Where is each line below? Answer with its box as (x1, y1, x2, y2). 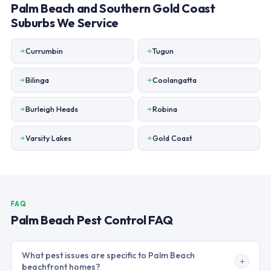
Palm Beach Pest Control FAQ (10, 212, 173, 227)
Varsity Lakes (25, 133, 71, 143)
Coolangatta (152, 75, 197, 85)
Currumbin (25, 46, 63, 56)
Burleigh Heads (25, 104, 78, 114)
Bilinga (25, 75, 49, 85)
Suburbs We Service (10, 15, 119, 30)
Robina (152, 104, 177, 114)
